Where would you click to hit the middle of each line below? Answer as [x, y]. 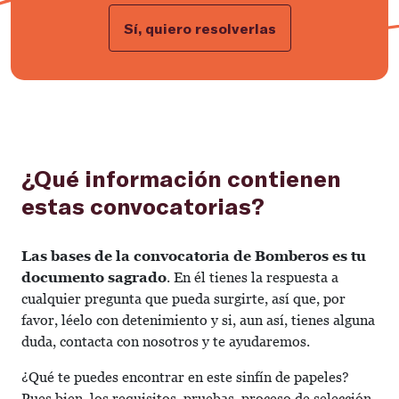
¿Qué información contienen [181, 178]
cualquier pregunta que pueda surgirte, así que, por [183, 299]
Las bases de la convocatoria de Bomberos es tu [194, 256]
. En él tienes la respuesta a [252, 277]
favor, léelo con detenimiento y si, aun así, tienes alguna [198, 320]
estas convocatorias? [143, 205]
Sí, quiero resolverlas [199, 28]
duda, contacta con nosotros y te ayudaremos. [166, 342]
